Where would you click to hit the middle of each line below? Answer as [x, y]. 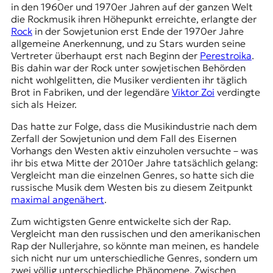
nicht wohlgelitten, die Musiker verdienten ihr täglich [129, 80]
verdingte [237, 92]
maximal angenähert [57, 199]
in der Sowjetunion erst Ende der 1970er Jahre [138, 31]
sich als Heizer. [45, 104]
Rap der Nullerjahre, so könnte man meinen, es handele [135, 245]
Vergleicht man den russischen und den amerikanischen [135, 233]
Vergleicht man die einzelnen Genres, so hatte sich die [132, 175]
